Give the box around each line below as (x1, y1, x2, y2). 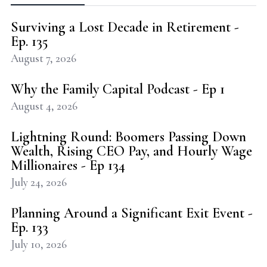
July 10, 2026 (10, 237, 67, 252)
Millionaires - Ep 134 (10, 157, 125, 175)
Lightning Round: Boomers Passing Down (10, 128, 246, 146)
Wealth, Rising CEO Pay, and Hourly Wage (10, 142, 252, 160)
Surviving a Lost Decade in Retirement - (10, 18, 239, 36)
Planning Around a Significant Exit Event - (10, 204, 253, 222)
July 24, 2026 (10, 175, 67, 190)
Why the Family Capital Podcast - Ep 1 (10, 80, 225, 98)
